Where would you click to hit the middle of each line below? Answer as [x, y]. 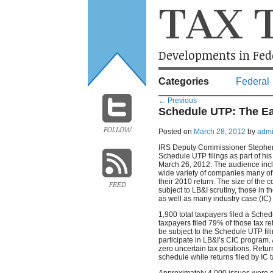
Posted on [176, 131]
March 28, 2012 [220, 131]
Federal [253, 81]
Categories [184, 81]
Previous [181, 101]
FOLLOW [117, 129]
